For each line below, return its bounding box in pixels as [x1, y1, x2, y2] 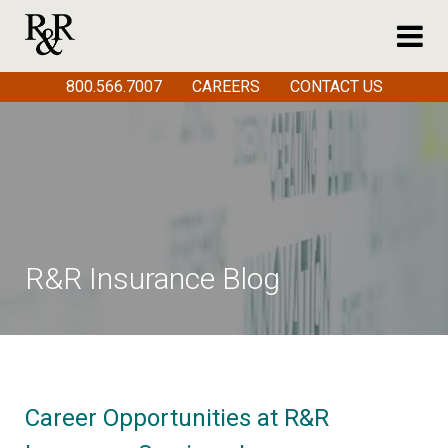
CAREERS [191, 77, 260, 97]
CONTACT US [289, 77, 383, 97]
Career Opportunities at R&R [25, 404, 329, 432]
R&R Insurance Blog [25, 261, 280, 296]
